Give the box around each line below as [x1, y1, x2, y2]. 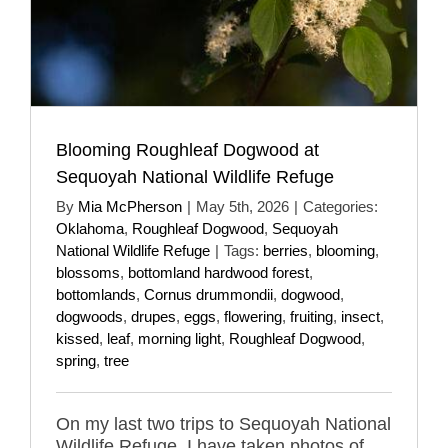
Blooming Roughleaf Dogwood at [56, 139, 319, 160]
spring [56, 351, 96, 369]
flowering [224, 307, 282, 325]
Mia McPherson [78, 197, 182, 215]
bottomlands [56, 285, 136, 303]
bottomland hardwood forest [128, 263, 309, 281]
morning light [138, 329, 221, 347]
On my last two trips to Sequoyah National [56, 413, 391, 434]
